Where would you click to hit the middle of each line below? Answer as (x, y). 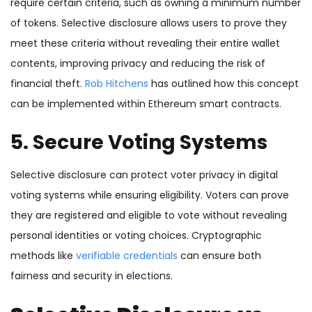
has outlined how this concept (224, 84)
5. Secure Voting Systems (139, 143)
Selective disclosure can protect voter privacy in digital (144, 175)
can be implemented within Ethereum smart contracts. (146, 104)
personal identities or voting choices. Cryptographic (136, 236)
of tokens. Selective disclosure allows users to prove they (149, 23)
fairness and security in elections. (92, 276)
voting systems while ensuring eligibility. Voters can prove (150, 195)
